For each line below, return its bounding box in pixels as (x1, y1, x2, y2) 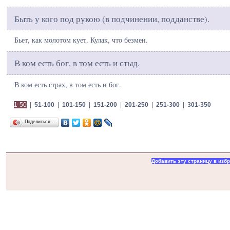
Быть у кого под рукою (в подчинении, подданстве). (14, 12, 209, 25)
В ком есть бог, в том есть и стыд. (14, 57, 140, 69)
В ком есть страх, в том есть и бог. (14, 79, 121, 89)
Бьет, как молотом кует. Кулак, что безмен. (14, 35, 148, 45)
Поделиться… (25, 119, 55, 124)
